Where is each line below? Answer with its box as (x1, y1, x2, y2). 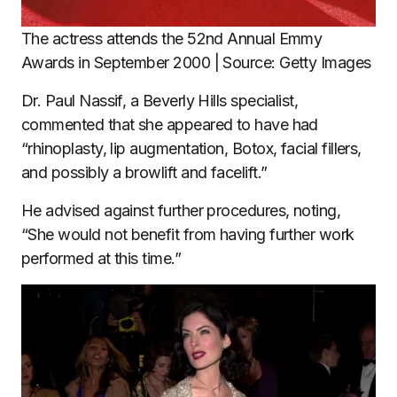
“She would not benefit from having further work (21, 225, 354, 245)
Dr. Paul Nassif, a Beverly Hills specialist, (21, 91, 299, 111)
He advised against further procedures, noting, (21, 201, 341, 221)
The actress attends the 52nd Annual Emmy (21, 29, 323, 49)
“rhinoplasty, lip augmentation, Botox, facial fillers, (21, 139, 362, 159)
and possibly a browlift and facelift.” (21, 163, 268, 183)
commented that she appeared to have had (21, 115, 318, 135)
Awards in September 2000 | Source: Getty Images (21, 53, 371, 73)
